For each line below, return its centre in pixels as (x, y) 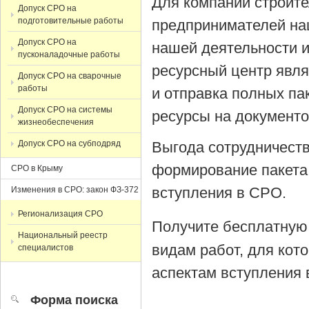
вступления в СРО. (219, 193)
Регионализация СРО (60, 214)
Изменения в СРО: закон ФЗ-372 (75, 190)
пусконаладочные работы (69, 54)
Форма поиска (74, 300)
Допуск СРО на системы (65, 110)
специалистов (46, 248)
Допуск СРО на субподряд (69, 143)
